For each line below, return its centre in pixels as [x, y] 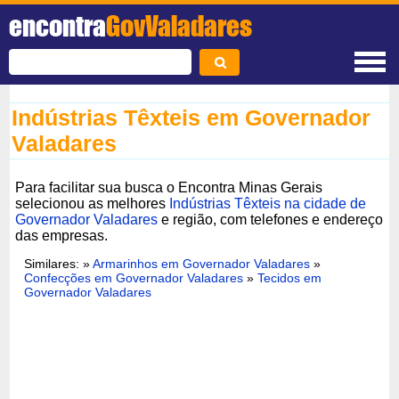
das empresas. [62, 235]
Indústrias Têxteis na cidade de [268, 203]
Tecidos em [290, 277]
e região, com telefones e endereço [271, 219]
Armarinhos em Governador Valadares [202, 263]
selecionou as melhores [93, 203]
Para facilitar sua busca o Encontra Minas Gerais [169, 187]
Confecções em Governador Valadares [134, 277]
